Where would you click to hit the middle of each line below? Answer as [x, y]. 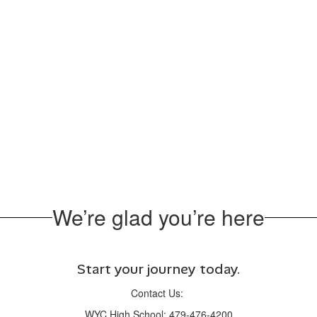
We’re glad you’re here [158, 217]
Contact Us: [158, 293]
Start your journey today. [158, 269]
